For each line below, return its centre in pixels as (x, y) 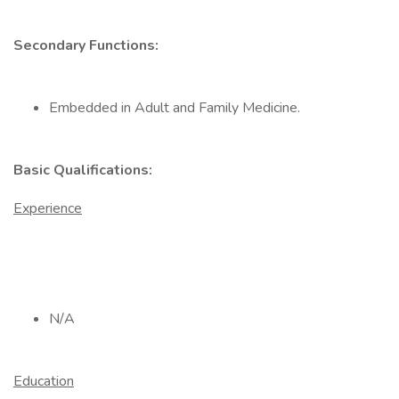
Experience (48, 208)
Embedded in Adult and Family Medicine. (175, 108)
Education (44, 381)
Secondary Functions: (86, 45)
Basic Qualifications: (83, 170)
